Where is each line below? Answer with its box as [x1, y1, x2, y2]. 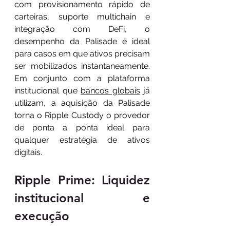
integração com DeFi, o [14, 24, 150, 34]
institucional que [14, 85, 81, 95]
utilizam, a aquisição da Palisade [14, 98, 150, 108]
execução [14, 208, 69, 223]
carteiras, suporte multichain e [14, 11, 150, 22]
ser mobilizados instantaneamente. [14, 61, 150, 71]
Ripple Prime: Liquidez [14, 172, 150, 187]
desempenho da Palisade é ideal [14, 36, 150, 46]
